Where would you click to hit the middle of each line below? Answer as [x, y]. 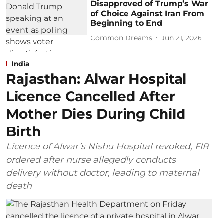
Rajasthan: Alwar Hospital [96, 79]
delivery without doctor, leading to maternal [102, 173]
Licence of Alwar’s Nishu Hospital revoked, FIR [107, 147]
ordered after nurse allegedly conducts [91, 160]
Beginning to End [127, 23]
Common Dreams [122, 38]
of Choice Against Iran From [148, 14]
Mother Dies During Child [96, 114]
